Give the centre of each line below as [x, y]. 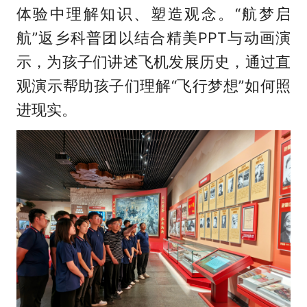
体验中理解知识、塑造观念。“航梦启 [153, 14]
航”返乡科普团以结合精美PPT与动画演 [153, 38]
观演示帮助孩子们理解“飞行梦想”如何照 [153, 86]
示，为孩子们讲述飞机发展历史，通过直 [153, 62]
